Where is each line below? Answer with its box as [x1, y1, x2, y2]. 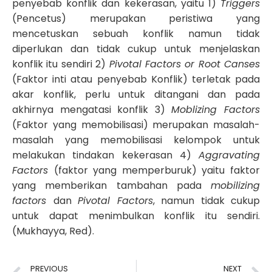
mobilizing [211, 178, 260, 193]
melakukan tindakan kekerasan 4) [12, 148, 199, 163]
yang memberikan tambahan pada [12, 178, 211, 193]
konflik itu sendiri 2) [12, 57, 109, 72]
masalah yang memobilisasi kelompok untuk [12, 133, 260, 148]
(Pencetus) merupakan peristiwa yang [12, 12, 260, 26]
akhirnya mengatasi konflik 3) [12, 103, 172, 117]
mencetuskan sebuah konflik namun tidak [12, 27, 260, 41]
